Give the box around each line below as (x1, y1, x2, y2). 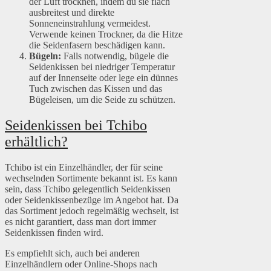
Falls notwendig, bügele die (61, 51, 169, 62)
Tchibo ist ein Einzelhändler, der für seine (5, 162, 163, 173)
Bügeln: (29, 51, 61, 62)
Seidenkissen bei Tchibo (5, 117, 147, 134)
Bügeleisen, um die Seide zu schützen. (29, 94, 175, 105)
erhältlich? (5, 134, 68, 150)
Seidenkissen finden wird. (5, 227, 103, 238)
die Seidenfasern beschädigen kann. (29, 40, 165, 51)
